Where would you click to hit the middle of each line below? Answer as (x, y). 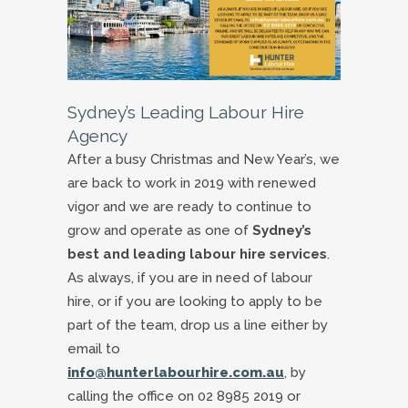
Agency (97, 135)
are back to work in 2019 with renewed (192, 183)
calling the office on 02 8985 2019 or (184, 396)
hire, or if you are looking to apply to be (195, 301)
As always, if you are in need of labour (190, 277)
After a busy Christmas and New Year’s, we (204, 159)
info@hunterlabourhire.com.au (176, 372)
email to (94, 348)
